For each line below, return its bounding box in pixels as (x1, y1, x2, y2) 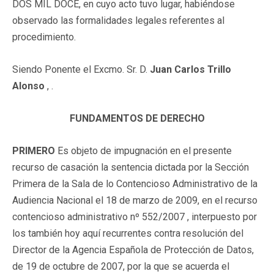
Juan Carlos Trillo (150, 63, 231, 75)
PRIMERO (12, 144, 57, 157)
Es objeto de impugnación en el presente (57, 144, 232, 157)
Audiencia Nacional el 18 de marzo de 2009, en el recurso (12, 194, 257, 206)
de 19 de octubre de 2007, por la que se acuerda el (12, 260, 229, 272)
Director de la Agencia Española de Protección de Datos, (12, 243, 254, 256)
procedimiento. (12, 31, 76, 43)
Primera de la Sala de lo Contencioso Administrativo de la (12, 177, 257, 190)
